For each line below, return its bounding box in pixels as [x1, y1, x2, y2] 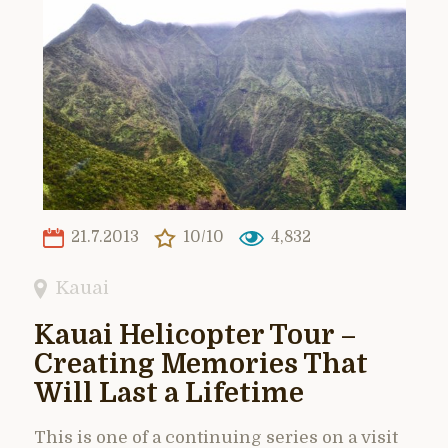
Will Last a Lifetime [34, 377, 304, 409]
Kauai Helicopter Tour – [34, 319, 357, 351]
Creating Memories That [34, 348, 368, 380]
